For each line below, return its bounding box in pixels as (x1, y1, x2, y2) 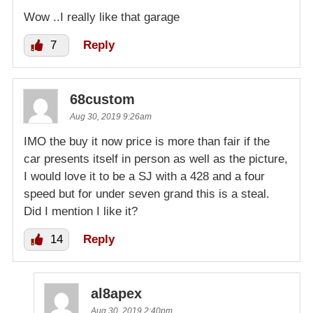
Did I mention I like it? (24, 205, 138, 219)
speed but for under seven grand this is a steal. (24, 187, 270, 201)
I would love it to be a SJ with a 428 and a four (24, 170, 265, 184)
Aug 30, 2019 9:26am (70, 112, 152, 122)
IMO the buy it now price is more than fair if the (24, 135, 270, 149)
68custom (70, 92, 135, 108)
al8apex (91, 286, 142, 302)
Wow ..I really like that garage (24, 10, 180, 24)
